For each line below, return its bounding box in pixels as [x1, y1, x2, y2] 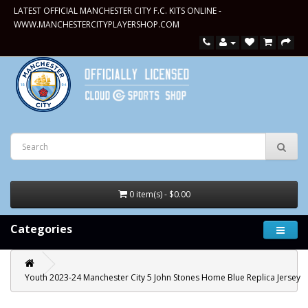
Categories [10, 221, 72, 236]
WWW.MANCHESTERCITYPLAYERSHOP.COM [14, 19, 179, 30]
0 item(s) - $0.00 [129, 188, 190, 200]
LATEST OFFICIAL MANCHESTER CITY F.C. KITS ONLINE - [14, 5, 221, 16]
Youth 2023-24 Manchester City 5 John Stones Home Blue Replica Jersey [25, 272, 300, 283]
